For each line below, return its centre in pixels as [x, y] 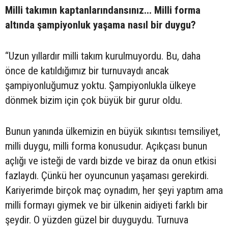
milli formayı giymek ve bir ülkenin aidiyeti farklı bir [106, 205]
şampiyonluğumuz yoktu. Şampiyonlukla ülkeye [101, 86]
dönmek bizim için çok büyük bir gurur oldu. [94, 101]
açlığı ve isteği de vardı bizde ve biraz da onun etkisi [111, 161]
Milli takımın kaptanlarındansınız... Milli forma [103, 10]
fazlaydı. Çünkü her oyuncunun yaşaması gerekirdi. [107, 176]
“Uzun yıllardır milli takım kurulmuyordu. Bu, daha [103, 56]
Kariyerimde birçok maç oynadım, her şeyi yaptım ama [114, 191]
